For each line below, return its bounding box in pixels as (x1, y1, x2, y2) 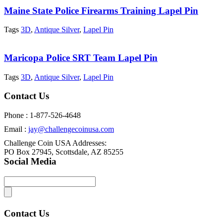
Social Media (4, 156, 56, 166)
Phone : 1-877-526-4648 (4, 111, 81, 120)
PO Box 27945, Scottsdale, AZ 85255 (4, 148, 123, 157)
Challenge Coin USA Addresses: (4, 139, 107, 148)
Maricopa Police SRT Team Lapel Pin (4, 52, 158, 63)
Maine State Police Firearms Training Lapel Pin (4, 5, 198, 16)
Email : (4, 125, 28, 134)
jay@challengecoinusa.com (28, 125, 114, 134)
